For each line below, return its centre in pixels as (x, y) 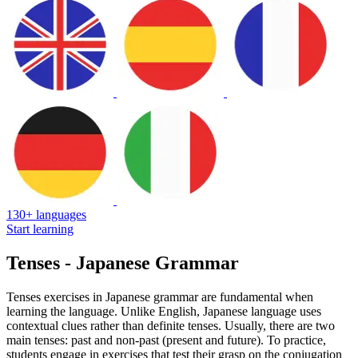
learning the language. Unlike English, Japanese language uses (164, 311)
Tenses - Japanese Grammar (123, 263)
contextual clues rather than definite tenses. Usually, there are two (171, 325)
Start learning (40, 229)
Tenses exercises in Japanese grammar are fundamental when (160, 296)
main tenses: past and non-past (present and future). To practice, (166, 340)
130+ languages (46, 214)
